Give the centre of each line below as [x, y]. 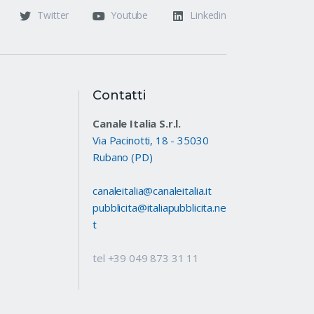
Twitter [53, 15]
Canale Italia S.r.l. [137, 123]
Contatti [119, 95]
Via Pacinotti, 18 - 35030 [151, 140]
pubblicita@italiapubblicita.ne [159, 207]
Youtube [130, 15]
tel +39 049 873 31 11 [146, 258]
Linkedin [208, 15]
